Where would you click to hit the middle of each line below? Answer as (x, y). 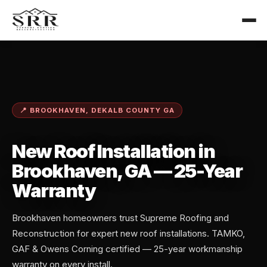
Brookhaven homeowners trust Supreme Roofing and (120, 218)
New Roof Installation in (113, 152)
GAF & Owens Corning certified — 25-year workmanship (127, 249)
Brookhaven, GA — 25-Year (127, 171)
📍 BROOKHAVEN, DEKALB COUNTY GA (97, 110)
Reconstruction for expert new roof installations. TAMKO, (128, 234)
